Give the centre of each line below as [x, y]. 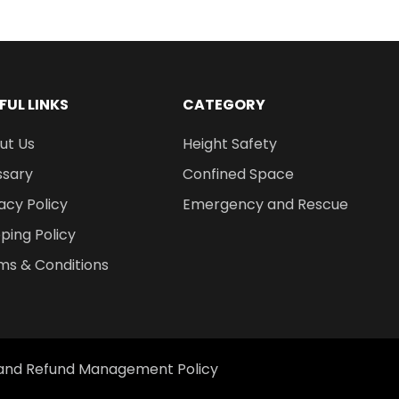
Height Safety [229, 144]
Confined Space [238, 174]
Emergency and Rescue [265, 204]
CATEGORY [224, 105]
